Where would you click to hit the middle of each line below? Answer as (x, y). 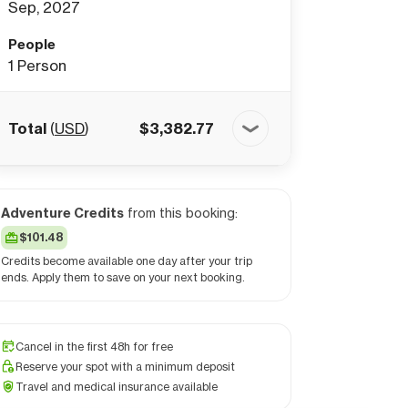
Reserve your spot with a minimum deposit (125, 367)
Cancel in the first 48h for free (94, 347)
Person (42, 66)
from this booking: (181, 213)
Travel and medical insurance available (117, 387)
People (32, 45)
